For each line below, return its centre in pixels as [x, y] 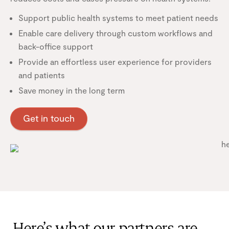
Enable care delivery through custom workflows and [116, 33]
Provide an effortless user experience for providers [116, 61]
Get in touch [49, 118]
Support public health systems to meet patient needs [118, 17]
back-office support [56, 46]
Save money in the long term [72, 90]
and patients [42, 75]
